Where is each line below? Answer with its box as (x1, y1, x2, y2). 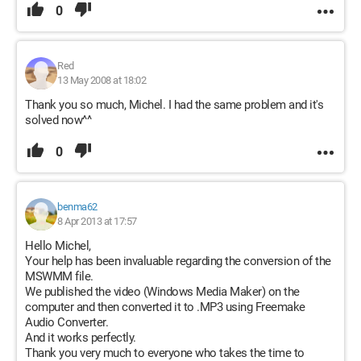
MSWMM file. (25, 269, 93, 284)
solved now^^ (25, 113, 91, 127)
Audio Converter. (25, 315, 108, 330)
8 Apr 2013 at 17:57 (57, 215, 137, 227)
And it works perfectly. (25, 330, 136, 345)
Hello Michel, (25, 239, 91, 253)
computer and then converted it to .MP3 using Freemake (25, 300, 305, 314)
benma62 (57, 201, 98, 213)
